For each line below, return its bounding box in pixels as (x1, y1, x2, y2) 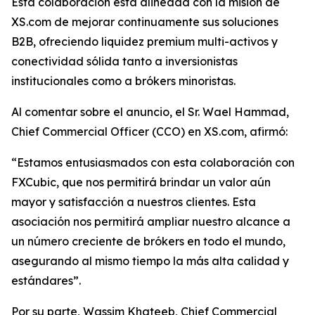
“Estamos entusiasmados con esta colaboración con (11, 155, 295, 169)
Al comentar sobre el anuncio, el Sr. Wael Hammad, (11, 105, 289, 119)
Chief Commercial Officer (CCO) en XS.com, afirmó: (11, 124, 288, 139)
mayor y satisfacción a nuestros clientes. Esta (11, 195, 256, 209)
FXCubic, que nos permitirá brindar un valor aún (11, 175, 271, 189)
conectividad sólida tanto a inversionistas (11, 54, 238, 68)
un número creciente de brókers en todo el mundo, (11, 234, 285, 248)
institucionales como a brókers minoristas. (11, 74, 236, 88)
